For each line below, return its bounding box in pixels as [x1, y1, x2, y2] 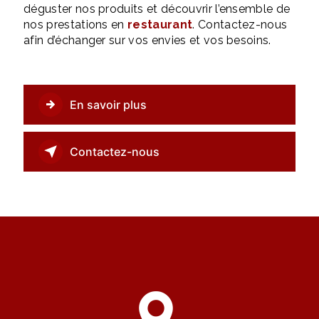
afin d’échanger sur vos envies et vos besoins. [23, 33, 271, 47]
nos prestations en [23, 18, 128, 31]
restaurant [127, 18, 193, 31]
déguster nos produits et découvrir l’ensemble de [23, 2, 291, 16]
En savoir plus [70, 98, 147, 112]
